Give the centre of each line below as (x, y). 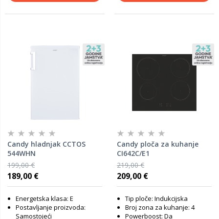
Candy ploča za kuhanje (158, 144)
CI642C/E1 (133, 153)
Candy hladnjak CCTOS (46, 144)
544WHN (22, 153)
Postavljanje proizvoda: (51, 207)
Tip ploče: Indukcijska (156, 198)
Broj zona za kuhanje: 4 (160, 207)
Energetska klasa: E (44, 198)
